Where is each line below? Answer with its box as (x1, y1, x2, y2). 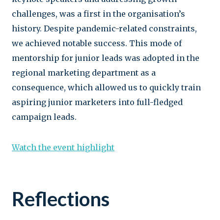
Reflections (12, 187, 110, 211)
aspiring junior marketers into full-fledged (12, 97, 183, 107)
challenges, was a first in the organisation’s (12, 8, 185, 19)
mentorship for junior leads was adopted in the (12, 53, 199, 63)
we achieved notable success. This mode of (12, 38, 182, 48)
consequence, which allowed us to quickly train (12, 82, 201, 92)
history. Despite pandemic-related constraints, (12, 23, 197, 33)
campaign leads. (12, 111, 77, 122)
